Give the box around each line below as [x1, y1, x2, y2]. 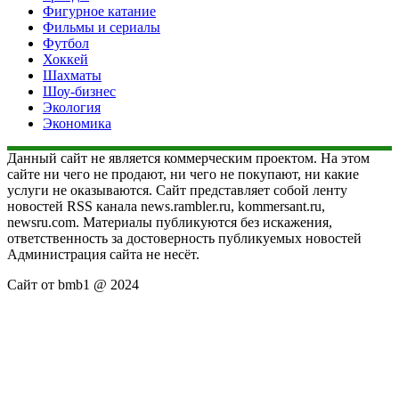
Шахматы [43, 67, 102, 83]
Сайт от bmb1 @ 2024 [7, 276, 139, 292]
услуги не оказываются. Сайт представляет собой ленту [7, 182, 347, 198]
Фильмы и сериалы [43, 19, 160, 35]
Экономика [43, 115, 111, 131]
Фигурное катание [43, 3, 156, 19]
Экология [43, 99, 101, 115]
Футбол [43, 35, 89, 51]
